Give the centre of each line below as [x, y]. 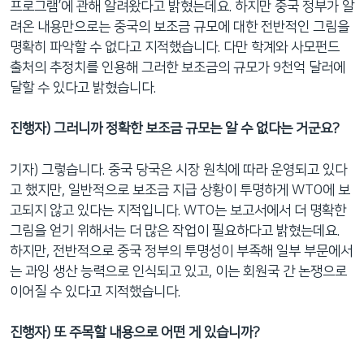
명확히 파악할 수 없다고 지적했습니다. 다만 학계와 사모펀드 [175, 47]
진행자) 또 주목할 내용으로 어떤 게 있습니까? [135, 333]
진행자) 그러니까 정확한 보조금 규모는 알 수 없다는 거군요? [175, 129]
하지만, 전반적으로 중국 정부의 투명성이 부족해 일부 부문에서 [181, 251]
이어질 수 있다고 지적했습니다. [95, 291]
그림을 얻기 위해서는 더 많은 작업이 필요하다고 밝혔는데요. [175, 230]
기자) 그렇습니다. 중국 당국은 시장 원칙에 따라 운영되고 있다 [178, 169]
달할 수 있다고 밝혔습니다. [83, 87]
